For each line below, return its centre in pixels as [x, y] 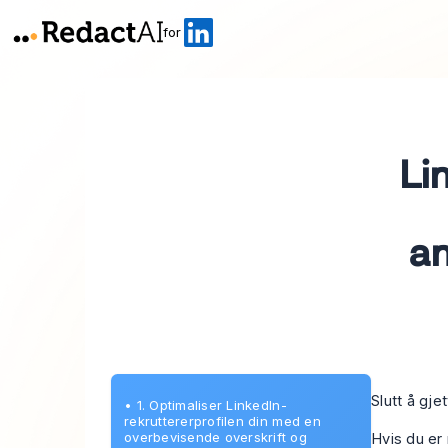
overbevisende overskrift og [216, 436]
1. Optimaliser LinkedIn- [211, 404]
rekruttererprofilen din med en [222, 420]
